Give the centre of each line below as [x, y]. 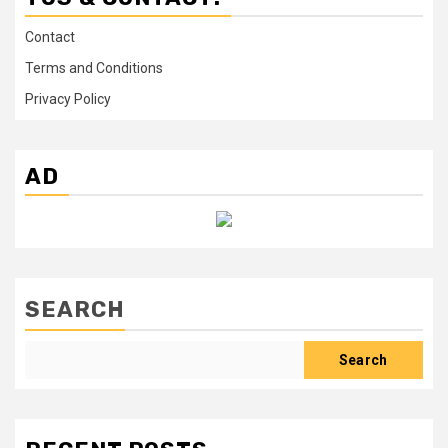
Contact [50, 37]
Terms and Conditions [94, 68]
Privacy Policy [68, 99]
